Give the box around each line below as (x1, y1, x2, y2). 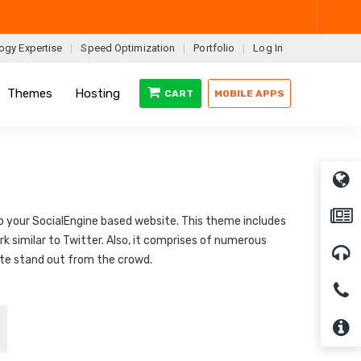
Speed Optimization (81, 42, 176, 54)
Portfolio (193, 42, 235, 54)
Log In (253, 42, 283, 54)
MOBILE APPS (214, 87, 284, 99)
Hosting (75, 85, 120, 101)
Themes (7, 85, 52, 101)
